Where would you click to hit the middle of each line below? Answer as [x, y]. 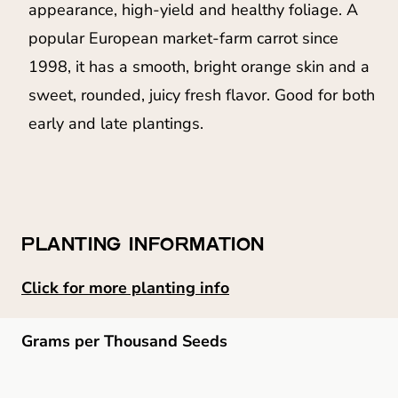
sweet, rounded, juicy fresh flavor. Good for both [202, 96]
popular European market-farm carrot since [183, 39]
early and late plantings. [116, 124]
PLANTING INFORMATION [143, 244]
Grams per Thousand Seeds [124, 342]
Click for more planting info [125, 288]
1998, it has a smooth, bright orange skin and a [199, 67]
